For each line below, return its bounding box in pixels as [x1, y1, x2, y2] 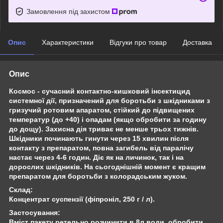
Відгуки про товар [110, 38, 167, 46]
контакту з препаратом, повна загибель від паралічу [9, 143, 194, 152]
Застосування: [9, 208, 60, 217]
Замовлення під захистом [26, 7, 112, 15]
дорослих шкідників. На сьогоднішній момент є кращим [9, 162, 206, 171]
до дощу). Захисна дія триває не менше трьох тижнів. [9, 124, 199, 133]
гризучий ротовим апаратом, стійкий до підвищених [9, 106, 195, 114]
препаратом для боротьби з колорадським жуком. [9, 172, 187, 180]
